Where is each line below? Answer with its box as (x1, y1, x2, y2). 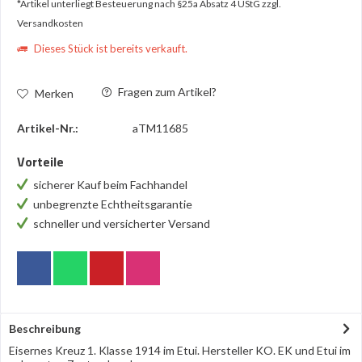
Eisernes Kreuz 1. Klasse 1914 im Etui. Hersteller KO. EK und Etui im (9, 343, 351, 357)
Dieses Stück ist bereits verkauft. (32, 42, 187, 55)
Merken (35, 86, 74, 100)
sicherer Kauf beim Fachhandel (33, 178, 190, 192)
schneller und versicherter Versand (33, 217, 210, 230)
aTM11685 (133, 121, 188, 135)
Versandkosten (17, 17, 83, 29)
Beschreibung (9, 322, 81, 335)
